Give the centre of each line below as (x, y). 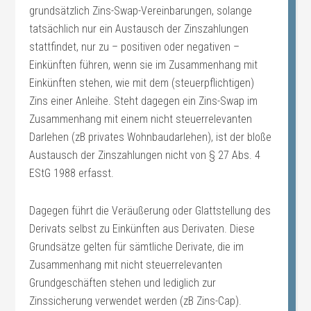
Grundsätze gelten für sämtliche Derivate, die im (137, 247)
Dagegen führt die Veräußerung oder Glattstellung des (150, 211)
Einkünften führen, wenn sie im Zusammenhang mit (144, 65)
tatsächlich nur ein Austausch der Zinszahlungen (139, 29)
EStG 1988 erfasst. (72, 173)
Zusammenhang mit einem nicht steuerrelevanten (141, 119)
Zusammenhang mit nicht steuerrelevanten (126, 265)
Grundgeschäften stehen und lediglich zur (123, 283)
